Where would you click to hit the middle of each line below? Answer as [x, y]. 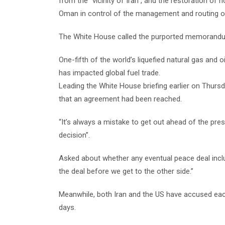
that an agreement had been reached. [120, 99]
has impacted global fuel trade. [109, 73]
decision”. [74, 135]
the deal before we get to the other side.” [126, 171]
